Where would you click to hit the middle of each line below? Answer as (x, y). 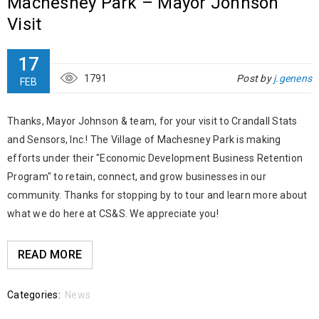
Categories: (34, 294)
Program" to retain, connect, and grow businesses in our (137, 176)
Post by (255, 78)
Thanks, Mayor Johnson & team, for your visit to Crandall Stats (152, 121)
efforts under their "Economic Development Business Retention (155, 158)
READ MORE (50, 254)
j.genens (293, 78)
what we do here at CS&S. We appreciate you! (113, 213)
